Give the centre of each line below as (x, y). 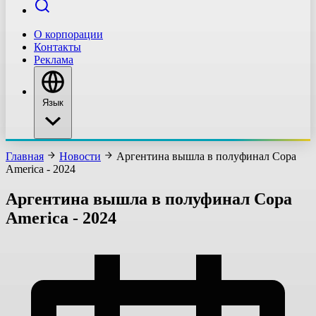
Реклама (54, 60)
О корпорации (68, 34)
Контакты (57, 47)
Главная (25, 156)
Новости (80, 156)
